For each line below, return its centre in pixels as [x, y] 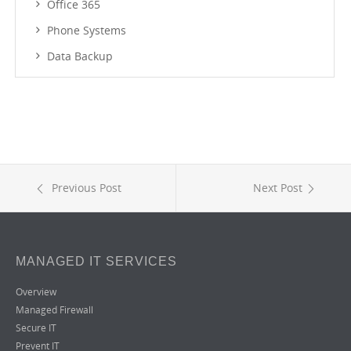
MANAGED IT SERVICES [96, 261]
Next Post [278, 188]
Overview [36, 292]
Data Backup [80, 56]
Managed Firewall [54, 310]
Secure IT [36, 328]
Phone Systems [87, 30]
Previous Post [85, 188]
